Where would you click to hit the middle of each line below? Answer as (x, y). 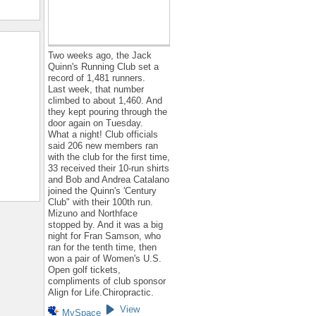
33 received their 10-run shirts (109, 169)
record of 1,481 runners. (97, 78)
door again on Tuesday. (96, 123)
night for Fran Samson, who (104, 236)
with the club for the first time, (109, 157)
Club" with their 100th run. (101, 202)
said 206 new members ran (103, 146)
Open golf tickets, (84, 270)
